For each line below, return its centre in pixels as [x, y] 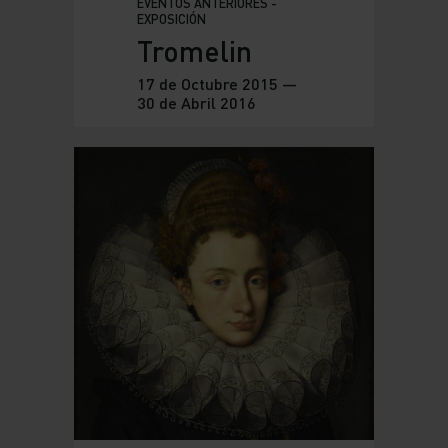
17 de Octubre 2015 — [216, 84]
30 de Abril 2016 [196, 103]
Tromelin [194, 51]
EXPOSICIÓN [171, 19]
